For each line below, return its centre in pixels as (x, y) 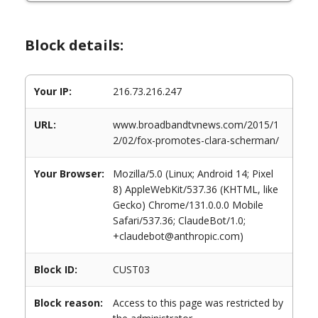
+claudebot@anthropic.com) (178, 236)
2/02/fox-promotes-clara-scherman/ (196, 140)
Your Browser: (69, 174)
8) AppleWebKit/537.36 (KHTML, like (196, 189)
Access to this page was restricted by (198, 303)
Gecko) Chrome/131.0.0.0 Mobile (188, 205)
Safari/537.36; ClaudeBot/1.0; (179, 220)
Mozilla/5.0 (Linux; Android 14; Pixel (193, 174)
